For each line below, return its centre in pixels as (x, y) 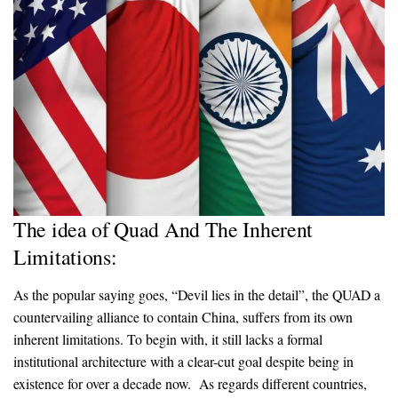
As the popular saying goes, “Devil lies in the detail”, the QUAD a (197, 295)
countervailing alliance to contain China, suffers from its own (183, 317)
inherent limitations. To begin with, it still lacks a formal (168, 339)
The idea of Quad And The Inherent (163, 230)
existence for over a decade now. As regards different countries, (192, 384)
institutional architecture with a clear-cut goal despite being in (183, 362)
